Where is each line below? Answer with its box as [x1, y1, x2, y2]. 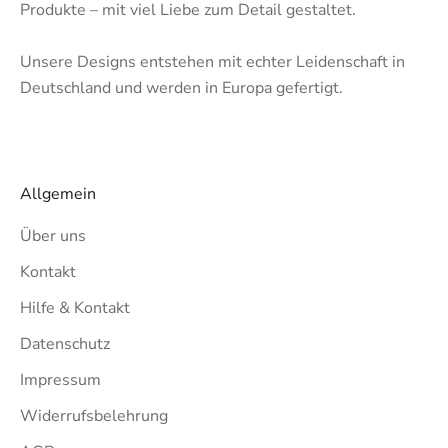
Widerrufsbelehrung [20, 404, 168, 427]
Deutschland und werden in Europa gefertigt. [20, 76, 343, 99]
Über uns [20, 224, 86, 247]
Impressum [20, 368, 101, 391]
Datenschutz [20, 332, 110, 355]
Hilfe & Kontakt [20, 296, 130, 319]
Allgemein [20, 182, 96, 205]
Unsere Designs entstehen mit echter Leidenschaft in [20, 50, 405, 73]
